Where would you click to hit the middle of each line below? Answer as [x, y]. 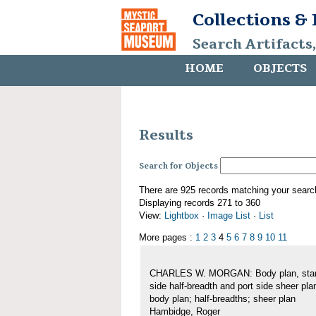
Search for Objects [178, 166]
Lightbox [182, 216]
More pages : [167, 238]
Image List [229, 216]
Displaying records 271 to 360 [200, 203]
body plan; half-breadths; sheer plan [223, 299]
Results [166, 136]
